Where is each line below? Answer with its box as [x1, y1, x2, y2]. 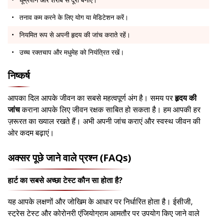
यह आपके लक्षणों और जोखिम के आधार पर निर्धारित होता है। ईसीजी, [8, 196, 193, 207]
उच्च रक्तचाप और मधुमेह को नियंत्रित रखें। [19, 47, 124, 57]
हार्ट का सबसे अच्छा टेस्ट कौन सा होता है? [8, 175, 123, 186]
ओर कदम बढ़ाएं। [8, 127, 54, 139]
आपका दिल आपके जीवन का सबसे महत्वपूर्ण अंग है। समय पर [8, 93, 175, 104]
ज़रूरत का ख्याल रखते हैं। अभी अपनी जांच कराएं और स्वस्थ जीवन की [8, 116, 201, 127]
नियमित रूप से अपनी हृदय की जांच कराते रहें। [19, 30, 130, 40]
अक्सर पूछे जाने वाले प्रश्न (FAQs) [8, 151, 131, 165]
